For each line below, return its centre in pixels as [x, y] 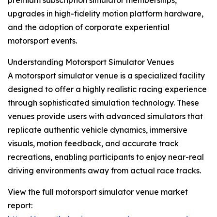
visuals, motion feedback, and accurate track [93, 144]
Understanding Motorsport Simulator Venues [91, 62]
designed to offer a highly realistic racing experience [107, 89]
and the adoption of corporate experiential [89, 27]
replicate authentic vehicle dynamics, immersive [98, 130]
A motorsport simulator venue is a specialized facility [106, 76]
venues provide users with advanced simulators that [105, 116]
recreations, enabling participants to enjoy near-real [106, 157]
